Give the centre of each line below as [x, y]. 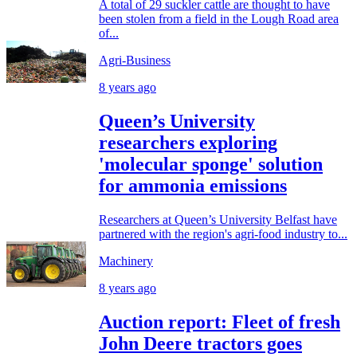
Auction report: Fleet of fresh [220, 322]
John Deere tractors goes [200, 343]
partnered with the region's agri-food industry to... [223, 233]
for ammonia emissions [193, 185]
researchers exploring [188, 142]
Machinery [126, 261]
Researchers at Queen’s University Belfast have [218, 219]
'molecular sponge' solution [211, 164]
